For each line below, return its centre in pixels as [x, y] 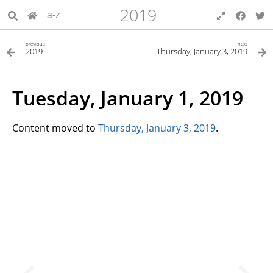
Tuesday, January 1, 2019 [128, 97]
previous [35, 44]
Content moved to [55, 128]
